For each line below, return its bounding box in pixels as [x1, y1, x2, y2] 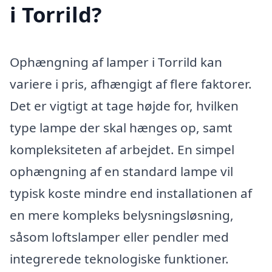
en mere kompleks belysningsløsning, [10, 206, 234, 224]
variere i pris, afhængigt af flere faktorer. [10, 75, 252, 93]
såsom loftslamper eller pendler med [10, 228, 229, 246]
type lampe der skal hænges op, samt [10, 119, 233, 137]
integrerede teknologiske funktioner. [10, 250, 229, 268]
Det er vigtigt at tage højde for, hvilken [10, 97, 239, 115]
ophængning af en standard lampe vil [10, 163, 233, 180]
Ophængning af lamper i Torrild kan [10, 53, 222, 71]
